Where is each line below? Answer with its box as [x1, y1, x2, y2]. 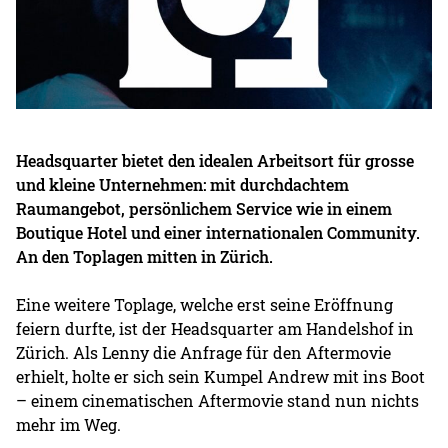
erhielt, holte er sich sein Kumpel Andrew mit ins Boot [16, 365, 426, 387]
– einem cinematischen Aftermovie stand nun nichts [16, 389, 420, 411]
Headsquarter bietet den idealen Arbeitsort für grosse [16, 149, 415, 171]
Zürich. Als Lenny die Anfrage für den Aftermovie [16, 341, 392, 363]
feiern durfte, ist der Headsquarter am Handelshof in [16, 317, 415, 339]
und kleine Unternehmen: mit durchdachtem [16, 173, 350, 195]
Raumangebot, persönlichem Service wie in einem [16, 197, 393, 219]
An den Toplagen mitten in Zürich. [16, 245, 274, 267]
